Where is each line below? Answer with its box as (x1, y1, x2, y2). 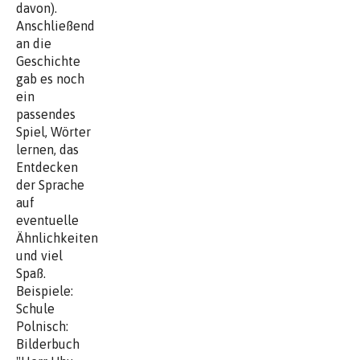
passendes (16, 106, 76, 121)
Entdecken (16, 159, 78, 174)
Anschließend (16, 18, 95, 33)
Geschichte (16, 53, 80, 68)
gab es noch (16, 71, 84, 86)
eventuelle (16, 212, 79, 227)
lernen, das (16, 141, 79, 157)
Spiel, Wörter (16, 124, 91, 139)
